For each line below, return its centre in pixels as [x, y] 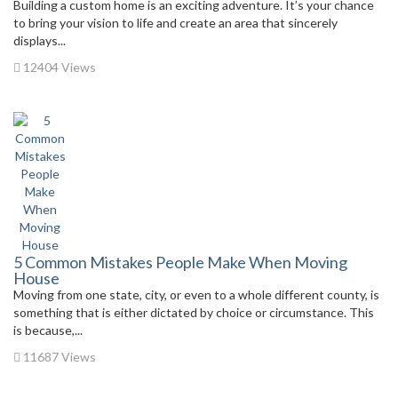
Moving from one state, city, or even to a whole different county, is [196, 295]
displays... [40, 40]
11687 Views [58, 357]
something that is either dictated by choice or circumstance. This [194, 312]
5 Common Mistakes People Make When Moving [180, 262]
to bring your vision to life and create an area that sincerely [175, 23]
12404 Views [58, 67]
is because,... [48, 330]
